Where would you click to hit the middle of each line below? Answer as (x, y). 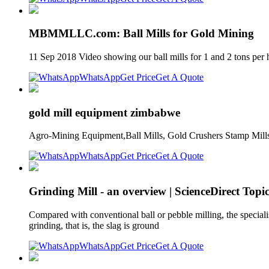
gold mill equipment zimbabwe (104, 112)
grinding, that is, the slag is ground (95, 225)
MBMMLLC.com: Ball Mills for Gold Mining (141, 34)
